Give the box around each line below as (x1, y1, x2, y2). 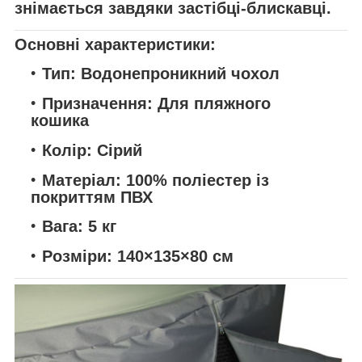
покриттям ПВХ (31, 187, 153, 206)
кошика (31, 112, 89, 130)
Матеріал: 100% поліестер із (42, 170, 269, 189)
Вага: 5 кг (42, 217, 116, 236)
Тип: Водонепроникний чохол (42, 65, 280, 83)
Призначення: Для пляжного (42, 95, 271, 113)
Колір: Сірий (42, 141, 142, 159)
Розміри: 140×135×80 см (42, 246, 234, 265)
